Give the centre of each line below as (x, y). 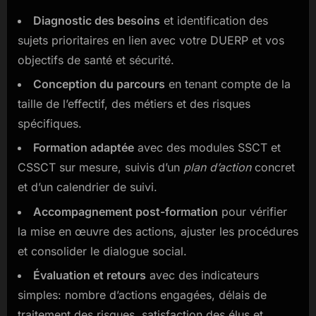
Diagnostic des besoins (97, 20)
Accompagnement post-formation (126, 211)
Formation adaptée (84, 148)
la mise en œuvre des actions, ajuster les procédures (158, 231)
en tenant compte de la (228, 84)
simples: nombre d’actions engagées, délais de (142, 295)
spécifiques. (50, 123)
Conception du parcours (99, 84)
